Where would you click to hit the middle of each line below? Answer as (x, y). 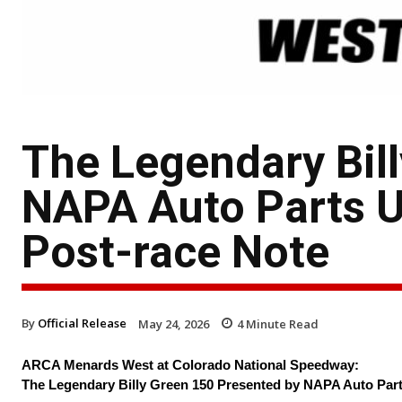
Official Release (82, 323)
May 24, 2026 (174, 323)
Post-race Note (175, 252)
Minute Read (281, 323)
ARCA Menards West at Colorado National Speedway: (190, 365)
